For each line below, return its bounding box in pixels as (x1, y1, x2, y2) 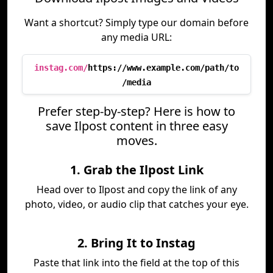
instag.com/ (34, 63, 88, 73)
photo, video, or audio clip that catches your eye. (24, 197, 249, 211)
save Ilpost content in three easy (45, 118, 228, 134)
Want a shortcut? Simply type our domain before (24, 16, 249, 29)
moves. (116, 132, 157, 149)
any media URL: (101, 30, 172, 44)
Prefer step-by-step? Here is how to (38, 103, 235, 119)
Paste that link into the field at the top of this (34, 256, 239, 269)
